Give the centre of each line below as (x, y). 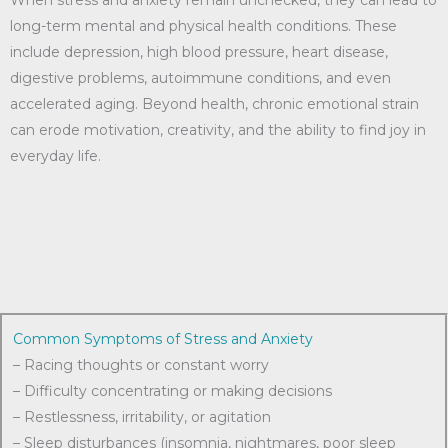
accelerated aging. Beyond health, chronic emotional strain (214, 104)
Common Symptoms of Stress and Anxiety (163, 339)
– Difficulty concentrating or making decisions (172, 391)
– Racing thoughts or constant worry (141, 365)
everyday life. (55, 156)
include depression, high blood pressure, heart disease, (199, 52)
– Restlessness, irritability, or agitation (142, 417)
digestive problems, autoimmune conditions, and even (200, 78)
